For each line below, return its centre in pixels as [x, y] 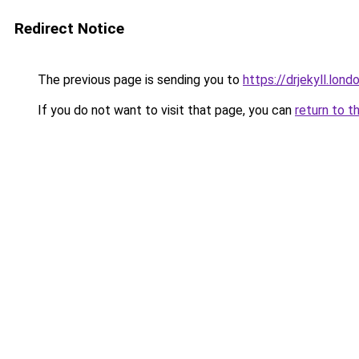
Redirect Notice [69, 28]
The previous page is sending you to [139, 80]
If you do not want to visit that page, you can [165, 110]
